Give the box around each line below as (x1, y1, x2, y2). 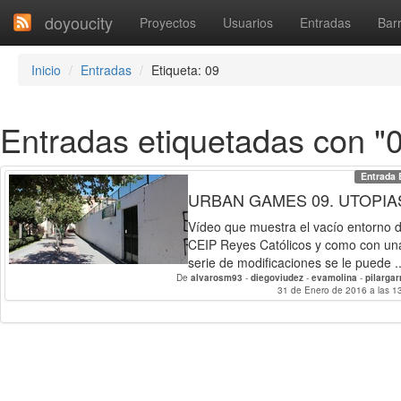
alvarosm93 (191, 271, 243, 284)
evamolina (311, 271, 360, 284)
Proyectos (140, 13, 196, 31)
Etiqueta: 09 (151, 61, 219, 79)
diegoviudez (251, 271, 306, 284)
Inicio (31, 61, 61, 79)
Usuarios (223, 13, 273, 31)
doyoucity (45, 11, 113, 34)
